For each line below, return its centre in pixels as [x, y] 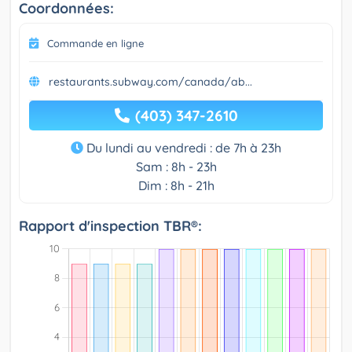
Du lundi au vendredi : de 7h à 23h [182, 148]
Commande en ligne [95, 44]
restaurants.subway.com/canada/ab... [150, 82]
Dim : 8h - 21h [176, 186]
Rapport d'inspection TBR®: [110, 226]
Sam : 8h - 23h [176, 167]
